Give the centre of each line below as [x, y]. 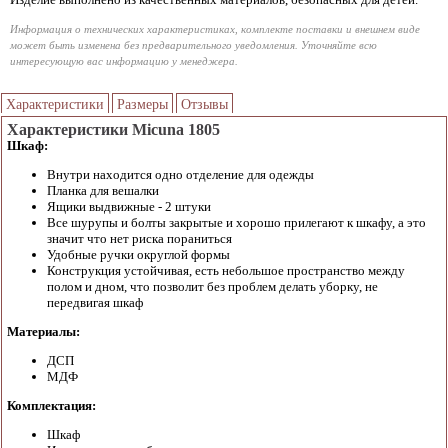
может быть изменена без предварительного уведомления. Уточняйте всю [193, 45]
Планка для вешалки [103, 190]
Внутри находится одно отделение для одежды [180, 174]
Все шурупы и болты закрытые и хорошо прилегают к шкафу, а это [236, 222]
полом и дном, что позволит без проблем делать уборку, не [212, 286]
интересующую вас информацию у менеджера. [124, 61]
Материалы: [43, 331]
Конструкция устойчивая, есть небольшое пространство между [226, 270]
